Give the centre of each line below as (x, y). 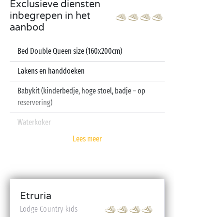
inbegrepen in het (50, 16)
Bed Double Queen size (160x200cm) (70, 51)
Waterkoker (34, 122)
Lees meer (87, 139)
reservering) (35, 102)
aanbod (27, 28)
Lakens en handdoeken (51, 71)
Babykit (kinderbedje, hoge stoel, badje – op (81, 91)
